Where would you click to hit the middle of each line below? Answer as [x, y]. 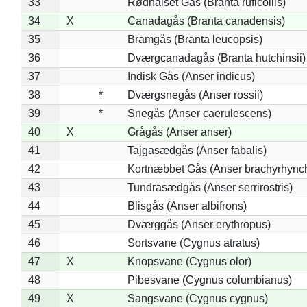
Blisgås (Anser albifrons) [187, 206]
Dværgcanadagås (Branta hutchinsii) [216, 58]
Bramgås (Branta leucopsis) [195, 39]
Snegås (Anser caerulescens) [199, 113]
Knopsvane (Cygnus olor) [189, 261]
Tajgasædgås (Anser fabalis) [197, 150]
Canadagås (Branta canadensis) [206, 21]
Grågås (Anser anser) [179, 132]
